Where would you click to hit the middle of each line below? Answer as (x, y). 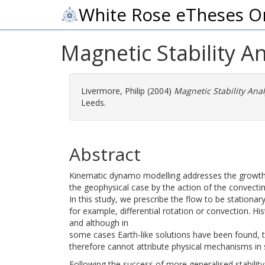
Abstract (105, 154)
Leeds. (93, 103)
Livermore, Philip (113, 91)
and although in (99, 223)
